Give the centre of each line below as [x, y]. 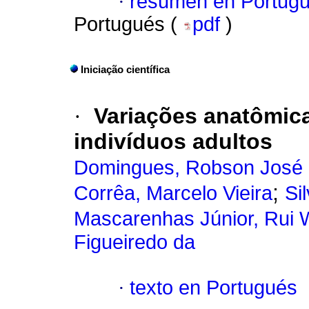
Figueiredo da [134, 242]
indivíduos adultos [173, 142]
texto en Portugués [213, 288]
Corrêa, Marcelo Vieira [173, 193]
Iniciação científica [125, 70]
